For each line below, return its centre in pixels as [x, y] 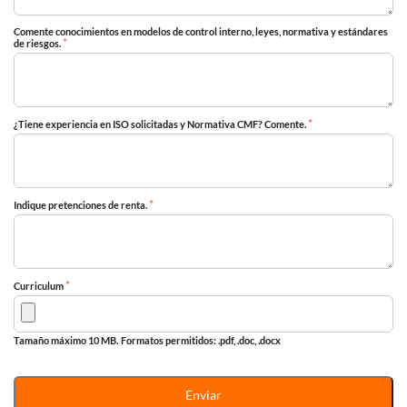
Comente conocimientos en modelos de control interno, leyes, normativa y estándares [201, 32]
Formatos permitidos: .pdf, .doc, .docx [201, 341]
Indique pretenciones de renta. [81, 205]
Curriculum [40, 286]
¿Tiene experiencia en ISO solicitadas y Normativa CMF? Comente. [161, 124]
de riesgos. [38, 44]
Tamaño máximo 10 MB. [66, 341]
